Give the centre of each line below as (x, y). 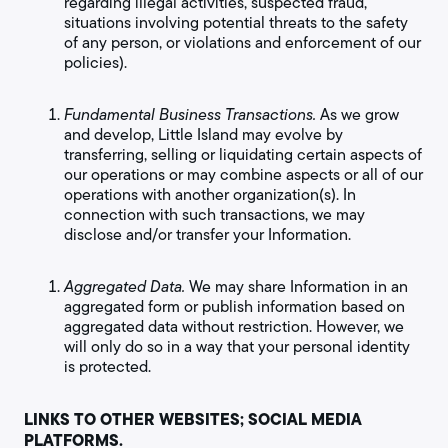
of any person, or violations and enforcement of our (242, 42)
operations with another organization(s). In (210, 194)
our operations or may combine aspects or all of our (243, 174)
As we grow (357, 114)
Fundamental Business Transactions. (190, 114)
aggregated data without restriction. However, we (234, 326)
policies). (95, 62)
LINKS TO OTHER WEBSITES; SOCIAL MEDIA (193, 419)
